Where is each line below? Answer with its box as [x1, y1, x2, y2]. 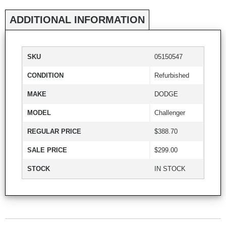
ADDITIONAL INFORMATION [10, 14, 145, 25]
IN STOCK [154, 164, 186, 173]
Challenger [154, 108, 185, 117]
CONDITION [27, 71, 64, 79]
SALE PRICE [27, 146, 67, 154]
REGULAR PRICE [27, 127, 81, 135]
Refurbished [154, 71, 189, 79]
